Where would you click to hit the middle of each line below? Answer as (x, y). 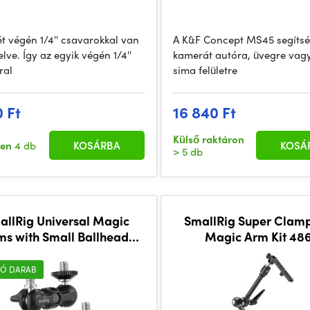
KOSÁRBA (97, 145)
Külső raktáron (209, 139)
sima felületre (206, 70)
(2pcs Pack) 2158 (56, 252)
